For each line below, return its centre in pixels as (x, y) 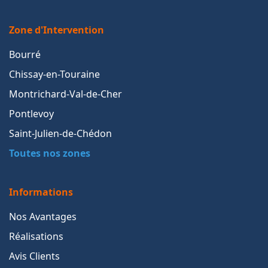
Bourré (25, 54)
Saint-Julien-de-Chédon (60, 133)
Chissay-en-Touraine (54, 74)
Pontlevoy (31, 113)
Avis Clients (34, 256)
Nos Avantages (43, 216)
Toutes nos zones (50, 153)
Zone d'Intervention (57, 30)
